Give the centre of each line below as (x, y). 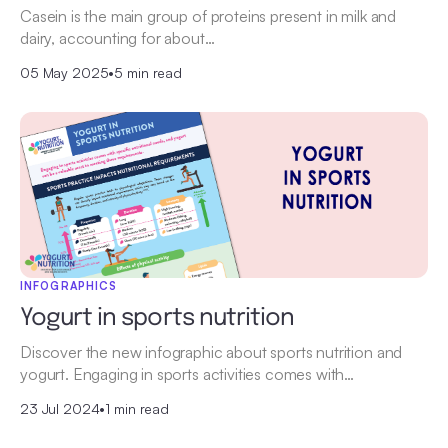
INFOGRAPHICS (69, 285)
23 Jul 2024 (60, 408)
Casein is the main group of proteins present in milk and (208, 15)
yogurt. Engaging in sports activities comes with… (187, 373)
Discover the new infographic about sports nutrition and (211, 351)
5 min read (148, 72)
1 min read (137, 408)
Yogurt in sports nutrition (157, 318)
